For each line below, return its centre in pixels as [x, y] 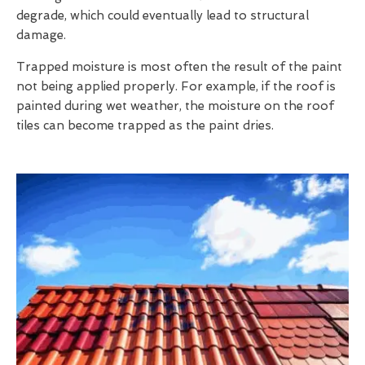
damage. [41, 35]
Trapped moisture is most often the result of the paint [179, 66]
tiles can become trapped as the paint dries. [145, 125]
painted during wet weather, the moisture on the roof [175, 106]
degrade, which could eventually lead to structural [163, 15]
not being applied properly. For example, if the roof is [176, 86]
